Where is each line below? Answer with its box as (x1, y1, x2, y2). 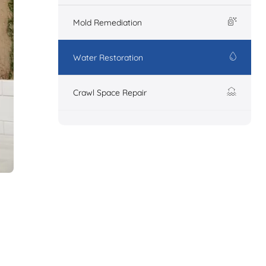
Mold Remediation (73, 17, 142, 28)
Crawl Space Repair (73, 87, 147, 98)
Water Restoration (73, 52, 143, 63)
